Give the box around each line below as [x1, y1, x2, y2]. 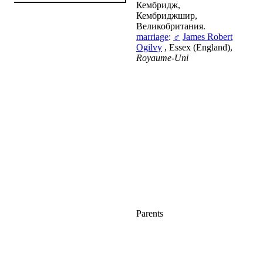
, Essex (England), [162, 42, 232, 53]
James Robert [183, 32, 232, 42]
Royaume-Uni [136, 53, 188, 63]
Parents [136, 208, 163, 219]
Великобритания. [136, 21, 205, 32]
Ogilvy [136, 42, 162, 53]
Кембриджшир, [136, 11, 197, 21]
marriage [136, 32, 168, 42]
